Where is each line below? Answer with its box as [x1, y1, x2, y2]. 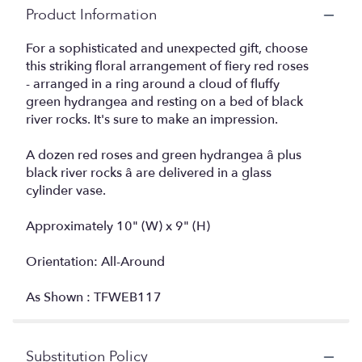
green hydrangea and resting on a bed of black [26, 93, 303, 111]
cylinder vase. [26, 182, 106, 200]
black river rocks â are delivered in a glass [26, 164, 271, 182]
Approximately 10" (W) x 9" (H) [26, 217, 210, 235]
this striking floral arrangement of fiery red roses [26, 57, 309, 75]
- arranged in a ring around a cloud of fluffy [26, 75, 280, 93]
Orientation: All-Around [26, 253, 165, 271]
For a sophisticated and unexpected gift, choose [26, 40, 308, 57]
